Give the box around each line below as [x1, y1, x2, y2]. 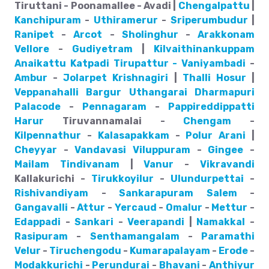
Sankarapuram [119, 187, 193, 199]
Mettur [211, 202, 248, 213]
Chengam [183, 115, 232, 127]
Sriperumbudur [170, 14, 248, 26]
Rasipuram [14, 231, 68, 242]
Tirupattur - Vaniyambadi [113, 58, 246, 69]
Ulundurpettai [171, 173, 244, 184]
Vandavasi [74, 144, 127, 156]
